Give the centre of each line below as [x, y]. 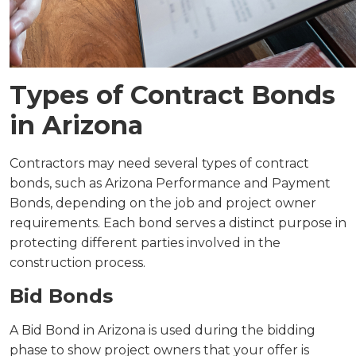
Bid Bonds [61, 296]
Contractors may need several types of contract [159, 163]
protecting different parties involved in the [145, 243]
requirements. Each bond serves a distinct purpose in [178, 223]
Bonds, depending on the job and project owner [163, 203]
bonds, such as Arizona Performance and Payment [170, 183]
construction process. [77, 263]
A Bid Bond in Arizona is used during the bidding [163, 330]
